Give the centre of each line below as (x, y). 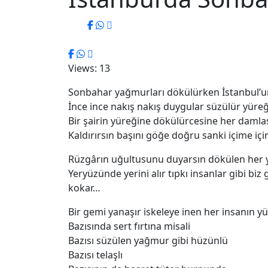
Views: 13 (89, 68)
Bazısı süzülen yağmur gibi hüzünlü (148, 240)
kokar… (84, 188)
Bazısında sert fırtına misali (129, 226)
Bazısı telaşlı (95, 255)
